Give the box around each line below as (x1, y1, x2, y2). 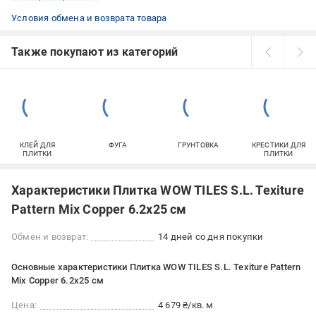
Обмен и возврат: (11, 231, 89, 243)
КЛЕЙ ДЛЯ (19, 141, 56, 150)
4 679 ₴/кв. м (158, 300, 214, 311)
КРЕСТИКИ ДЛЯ (251, 141, 306, 150)
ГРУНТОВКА (177, 141, 219, 150)
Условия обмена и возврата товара (11, 13, 167, 24)
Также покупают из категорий (11, 45, 178, 59)
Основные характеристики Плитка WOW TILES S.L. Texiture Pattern (11, 262, 301, 273)
